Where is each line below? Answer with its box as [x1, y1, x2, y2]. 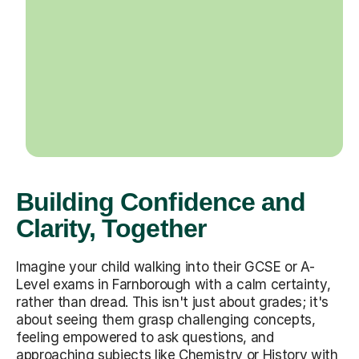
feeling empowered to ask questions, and [16, 329, 274, 345]
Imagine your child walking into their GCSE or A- [16, 258, 315, 275]
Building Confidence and [16, 187, 305, 216]
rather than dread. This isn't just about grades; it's [16, 293, 329, 310]
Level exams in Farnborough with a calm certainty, [16, 276, 331, 292]
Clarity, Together [16, 213, 206, 243]
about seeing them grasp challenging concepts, [16, 311, 316, 328]
